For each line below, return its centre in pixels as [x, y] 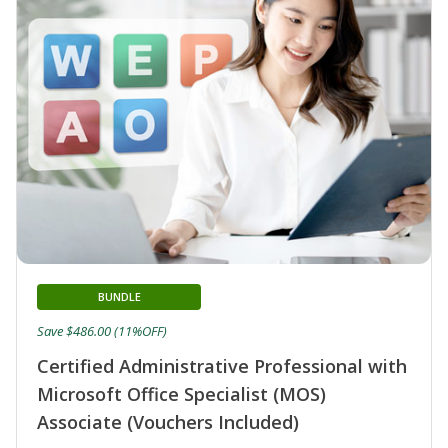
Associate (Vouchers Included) [168, 421]
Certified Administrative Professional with [222, 365]
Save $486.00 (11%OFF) [102, 330]
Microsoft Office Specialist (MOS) [181, 393]
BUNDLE [119, 296]
